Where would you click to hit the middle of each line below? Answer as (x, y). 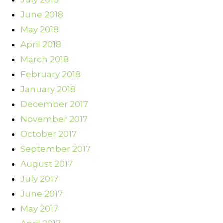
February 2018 (51, 74)
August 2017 (47, 164)
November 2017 (54, 119)
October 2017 (49, 134)
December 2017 (54, 104)
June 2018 (42, 15)
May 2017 (39, 209)
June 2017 (42, 194)
